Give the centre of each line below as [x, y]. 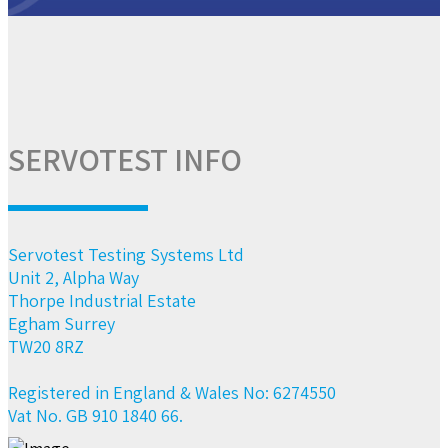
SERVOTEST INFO [125, 159]
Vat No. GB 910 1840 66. [95, 416]
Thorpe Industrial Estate [102, 301]
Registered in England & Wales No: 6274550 [172, 393]
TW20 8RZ [46, 347]
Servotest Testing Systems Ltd [126, 255]
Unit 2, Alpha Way [73, 278]
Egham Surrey [61, 324]
